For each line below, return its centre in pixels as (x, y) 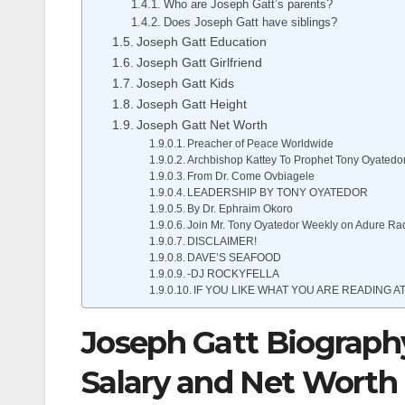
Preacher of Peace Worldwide (261, 144)
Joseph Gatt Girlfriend (199, 63)
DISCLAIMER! (222, 241)
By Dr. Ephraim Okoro (240, 209)
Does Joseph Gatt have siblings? (251, 23)
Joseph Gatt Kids (185, 84)
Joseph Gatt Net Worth (202, 125)
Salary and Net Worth (239, 383)
